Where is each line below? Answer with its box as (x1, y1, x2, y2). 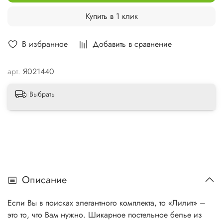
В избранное (22, 38, 68, 50)
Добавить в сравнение (93, 38, 172, 50)
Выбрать (29, 89, 55, 100)
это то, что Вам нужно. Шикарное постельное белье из (7, 209, 202, 221)
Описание (22, 173, 67, 188)
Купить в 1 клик (85, 10, 138, 22)
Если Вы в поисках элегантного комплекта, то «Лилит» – (7, 197, 206, 209)
